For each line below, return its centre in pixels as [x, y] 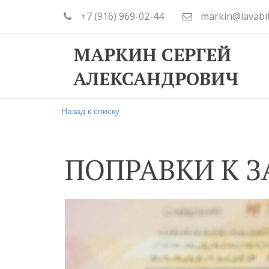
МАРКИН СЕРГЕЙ [152, 55]
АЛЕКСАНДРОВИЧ [156, 79]
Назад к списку [90, 110]
